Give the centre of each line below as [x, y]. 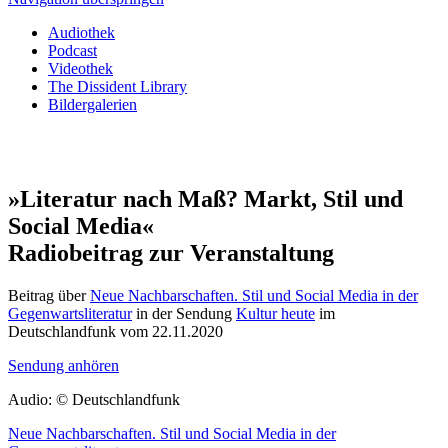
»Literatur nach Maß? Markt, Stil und [205, 198]
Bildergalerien [92, 104]
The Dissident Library [117, 86]
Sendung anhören [63, 365]
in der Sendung [184, 313]
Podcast [72, 50]
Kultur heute [275, 313]
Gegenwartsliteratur [70, 313]
